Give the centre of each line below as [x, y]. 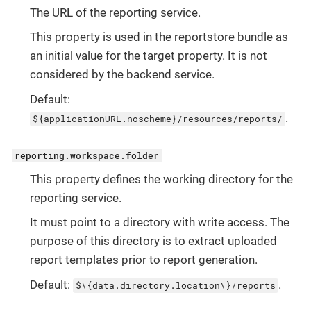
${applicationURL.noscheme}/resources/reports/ [157, 118]
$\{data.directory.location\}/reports [175, 285]
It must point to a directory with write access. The [159, 222]
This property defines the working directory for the [161, 179]
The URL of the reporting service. [115, 12]
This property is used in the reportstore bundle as [159, 37]
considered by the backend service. [122, 75]
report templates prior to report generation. [143, 260]
